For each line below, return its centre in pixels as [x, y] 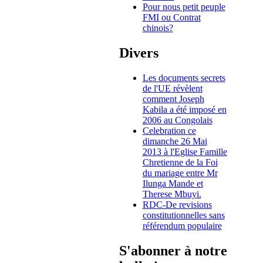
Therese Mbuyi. [172, 194]
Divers [139, 53]
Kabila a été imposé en [184, 109]
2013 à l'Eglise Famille [185, 151]
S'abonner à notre [173, 250]
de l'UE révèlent [172, 88]
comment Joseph [173, 99]
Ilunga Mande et [173, 183]
